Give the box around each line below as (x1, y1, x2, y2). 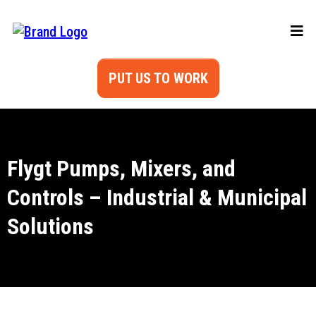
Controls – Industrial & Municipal (7, 184, 307, 211)
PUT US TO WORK (108, 70, 208, 87)
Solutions (7, 213, 94, 240)
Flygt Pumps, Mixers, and (7, 155, 236, 182)
